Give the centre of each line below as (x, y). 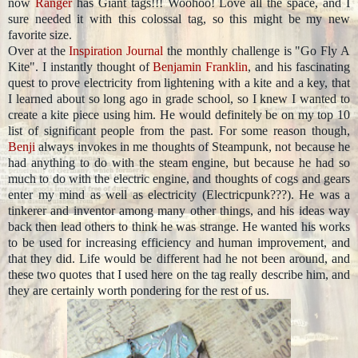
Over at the (39, 50)
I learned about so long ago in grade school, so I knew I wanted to (179, 98)
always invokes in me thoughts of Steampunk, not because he (193, 146)
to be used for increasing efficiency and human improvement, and (179, 242)
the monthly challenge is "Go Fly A (257, 50)
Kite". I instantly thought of (81, 66)
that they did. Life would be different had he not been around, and (179, 258)
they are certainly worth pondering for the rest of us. (140, 290)
